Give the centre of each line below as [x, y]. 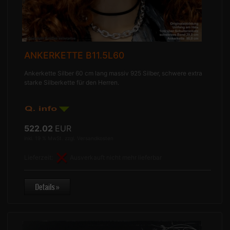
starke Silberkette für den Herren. [72, 82]
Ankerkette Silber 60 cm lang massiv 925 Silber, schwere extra [113, 73]
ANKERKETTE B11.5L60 [74, 55]
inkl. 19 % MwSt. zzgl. [51, 138]
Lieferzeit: [40, 157]
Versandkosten [95, 138]
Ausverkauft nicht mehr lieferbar [116, 157]
